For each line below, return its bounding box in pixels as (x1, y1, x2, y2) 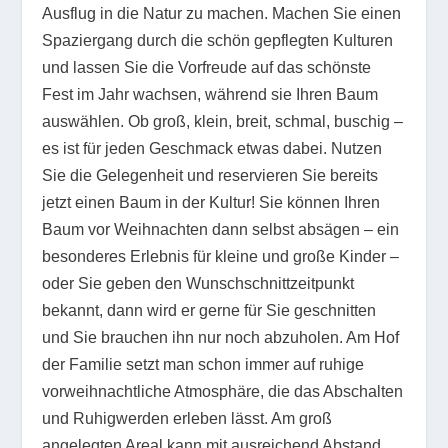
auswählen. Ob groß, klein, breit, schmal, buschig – (42, 112, 404, 130)
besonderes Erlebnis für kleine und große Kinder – (42, 247, 400, 265)
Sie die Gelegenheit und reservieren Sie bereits (42, 166, 379, 184)
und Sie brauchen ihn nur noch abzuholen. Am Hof (42, 328, 400, 346)
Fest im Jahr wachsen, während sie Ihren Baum (42, 85, 379, 103)
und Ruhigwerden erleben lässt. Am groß (42, 409, 333, 427)
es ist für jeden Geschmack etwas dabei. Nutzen (42, 139, 383, 157)
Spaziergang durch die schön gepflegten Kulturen (42, 31, 394, 49)
